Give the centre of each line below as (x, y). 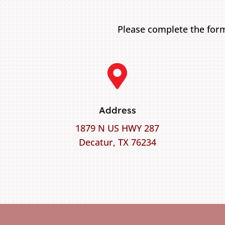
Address (117, 110)
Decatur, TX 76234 (117, 142)
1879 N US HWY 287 (118, 128)
